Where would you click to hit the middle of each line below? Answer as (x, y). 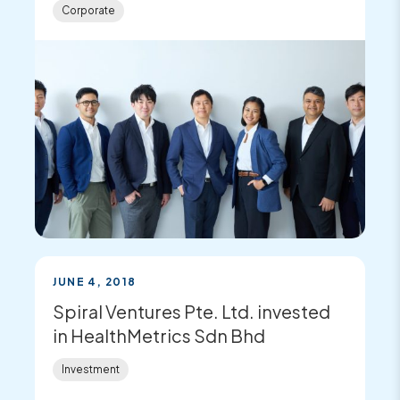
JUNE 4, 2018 (95, 281)
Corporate (89, 11)
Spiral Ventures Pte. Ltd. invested (192, 311)
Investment (91, 369)
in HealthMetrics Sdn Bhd (159, 335)
